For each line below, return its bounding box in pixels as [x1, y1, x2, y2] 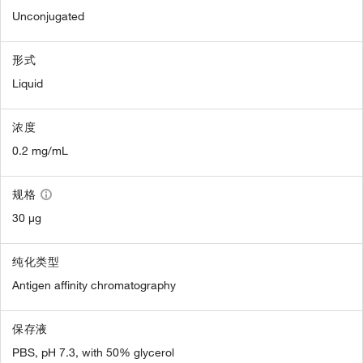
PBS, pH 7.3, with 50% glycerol [12, 344, 174, 360]
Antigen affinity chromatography [12, 277, 176, 293]
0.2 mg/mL [12, 143, 68, 158]
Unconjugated [12, 8, 84, 23]
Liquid [12, 75, 43, 91]
